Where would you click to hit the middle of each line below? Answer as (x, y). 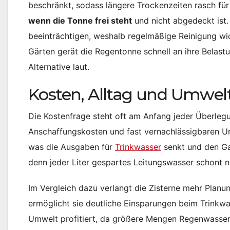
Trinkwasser (138, 147)
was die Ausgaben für (72, 147)
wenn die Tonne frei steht (80, 21)
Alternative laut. (59, 67)
